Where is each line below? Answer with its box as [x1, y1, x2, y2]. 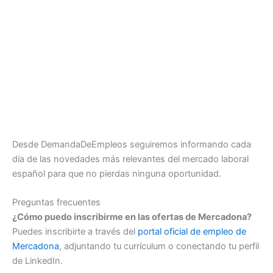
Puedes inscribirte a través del [12, 226, 138, 238]
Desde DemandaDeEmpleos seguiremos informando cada [12, 138, 251, 150]
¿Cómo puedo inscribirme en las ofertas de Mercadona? [12, 211, 252, 223]
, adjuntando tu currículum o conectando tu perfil [59, 241, 259, 252]
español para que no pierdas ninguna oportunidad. [12, 168, 221, 179]
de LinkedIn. [12, 255, 63, 267]
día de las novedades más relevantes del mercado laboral [12, 153, 249, 165]
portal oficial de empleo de [138, 226, 246, 238]
